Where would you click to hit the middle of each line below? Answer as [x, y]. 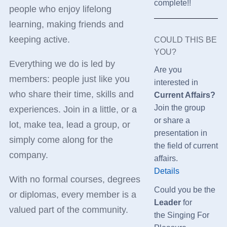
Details [166, 171]
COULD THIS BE [185, 40]
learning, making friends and [66, 24]
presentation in [180, 133]
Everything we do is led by [62, 64]
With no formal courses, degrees [74, 179]
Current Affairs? [184, 95]
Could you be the [184, 190]
